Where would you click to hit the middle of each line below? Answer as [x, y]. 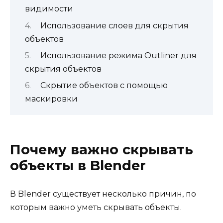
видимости [49, 9]
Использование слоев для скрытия [114, 25]
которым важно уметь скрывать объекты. [96, 208]
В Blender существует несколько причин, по [103, 194]
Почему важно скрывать [102, 150]
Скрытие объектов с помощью [104, 86]
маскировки [51, 99]
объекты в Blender [78, 166]
